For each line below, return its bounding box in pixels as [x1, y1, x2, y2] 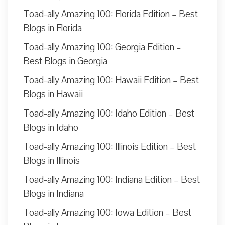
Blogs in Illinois [23, 154, 80, 168]
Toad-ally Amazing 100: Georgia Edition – [23, 41, 181, 54]
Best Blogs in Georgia [23, 55, 107, 68]
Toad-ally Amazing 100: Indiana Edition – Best [23, 173, 200, 187]
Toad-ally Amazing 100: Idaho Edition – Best [23, 107, 194, 121]
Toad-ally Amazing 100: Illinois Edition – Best [23, 140, 196, 154]
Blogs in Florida [23, 22, 82, 35]
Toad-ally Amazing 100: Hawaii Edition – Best [23, 74, 199, 87]
